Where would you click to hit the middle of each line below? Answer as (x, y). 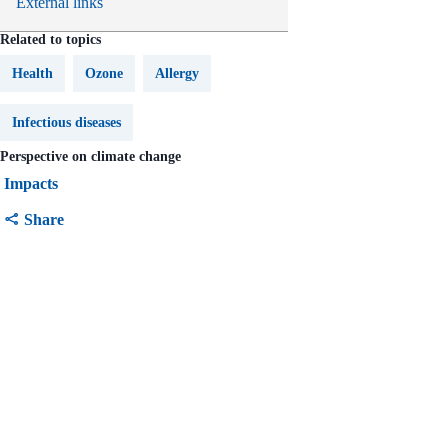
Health (32, 73)
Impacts (31, 183)
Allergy (177, 73)
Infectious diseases (66, 122)
